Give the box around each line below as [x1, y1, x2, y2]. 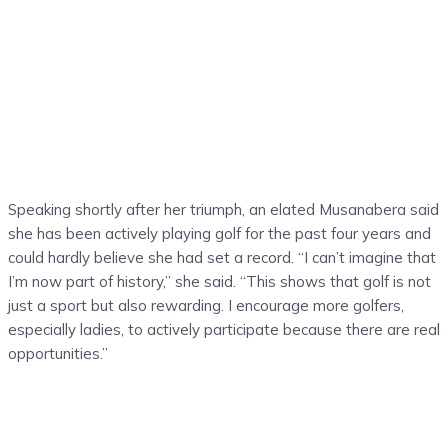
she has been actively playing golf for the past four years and [8, 224, 431, 244]
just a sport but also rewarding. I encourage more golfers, [8, 296, 404, 316]
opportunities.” [8, 344, 108, 364]
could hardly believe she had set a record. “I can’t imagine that [8, 248, 436, 268]
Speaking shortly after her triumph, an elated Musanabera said [8, 200, 439, 220]
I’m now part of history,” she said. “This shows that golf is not [8, 272, 431, 292]
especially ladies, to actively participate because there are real [8, 320, 440, 340]
